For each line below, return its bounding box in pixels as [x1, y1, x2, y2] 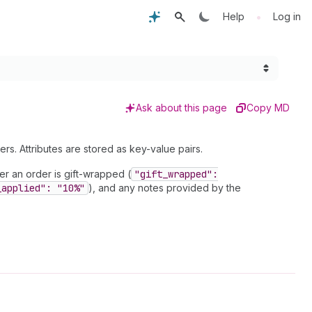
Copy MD [247, 102, 290, 114]
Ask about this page [136, 102, 227, 114]
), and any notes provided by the [88, 182, 241, 194]
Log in [273, 10, 301, 22]
